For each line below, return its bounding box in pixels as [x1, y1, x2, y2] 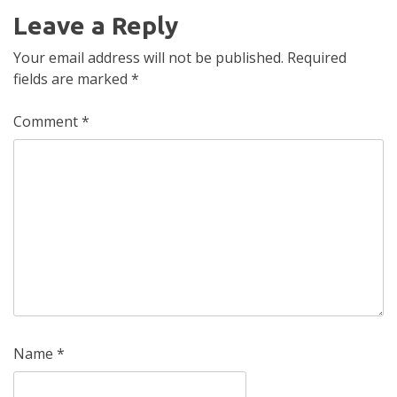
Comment [13, 111, 82, 131]
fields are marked [13, 68, 131, 89]
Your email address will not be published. [13, 47, 284, 67]
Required [287, 47, 346, 67]
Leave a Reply [13, 11, 178, 39]
